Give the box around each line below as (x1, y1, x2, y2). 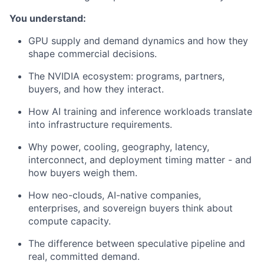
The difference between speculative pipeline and (28, 237, 245, 249)
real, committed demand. (28, 250, 140, 262)
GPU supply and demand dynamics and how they (28, 35, 248, 47)
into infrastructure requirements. (28, 118, 172, 130)
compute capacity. (28, 215, 111, 227)
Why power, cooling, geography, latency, (28, 141, 209, 153)
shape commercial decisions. (28, 48, 157, 60)
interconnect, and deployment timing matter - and (28, 154, 252, 166)
